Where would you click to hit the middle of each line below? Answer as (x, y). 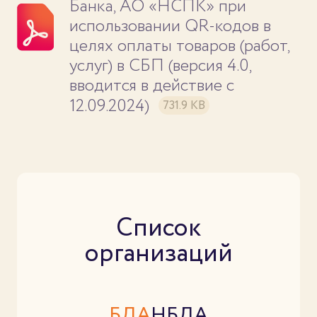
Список (158, 228)
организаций (158, 254)
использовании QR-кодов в (170, 26)
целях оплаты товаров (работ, (179, 46)
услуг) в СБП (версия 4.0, (160, 66)
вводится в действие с (151, 86)
